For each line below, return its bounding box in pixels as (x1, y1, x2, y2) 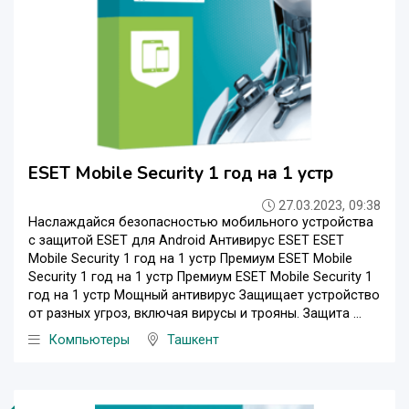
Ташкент (167, 332, 219, 349)
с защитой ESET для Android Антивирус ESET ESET (28, 233, 344, 249)
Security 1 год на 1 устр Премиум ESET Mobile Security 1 (28, 269, 372, 286)
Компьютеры (49, 332, 130, 349)
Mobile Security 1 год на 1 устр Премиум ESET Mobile (28, 251, 352, 267)
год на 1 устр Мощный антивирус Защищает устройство (28, 288, 380, 304)
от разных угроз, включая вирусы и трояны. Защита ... (28, 306, 362, 322)
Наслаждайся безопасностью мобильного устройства (28, 215, 373, 231)
